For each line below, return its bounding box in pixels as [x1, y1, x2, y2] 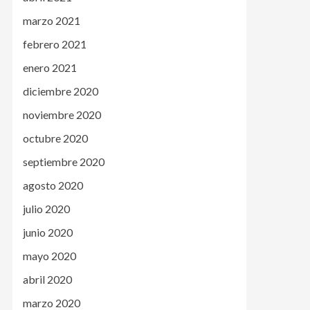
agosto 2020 [23, 179, 83, 192]
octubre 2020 [23, 131, 88, 145]
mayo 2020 [23, 249, 76, 263]
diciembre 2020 [23, 84, 98, 98]
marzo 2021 [23, 14, 80, 28]
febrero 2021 [23, 37, 86, 51]
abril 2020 [23, 273, 72, 286]
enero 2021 [23, 61, 77, 75]
